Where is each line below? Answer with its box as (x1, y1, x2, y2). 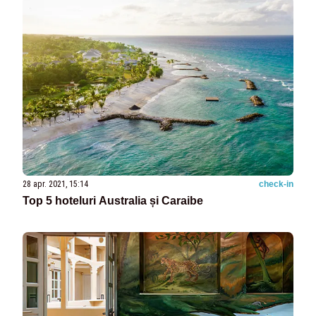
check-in (259, 179, 293, 190)
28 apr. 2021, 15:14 (23, 179, 88, 190)
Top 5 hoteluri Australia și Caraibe (23, 195, 203, 207)
